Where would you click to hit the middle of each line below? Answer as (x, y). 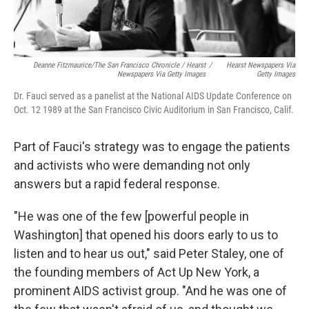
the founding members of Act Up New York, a (137, 272)
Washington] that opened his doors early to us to (146, 235)
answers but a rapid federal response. (117, 184)
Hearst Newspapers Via (261, 66)
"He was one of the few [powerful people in (131, 217)
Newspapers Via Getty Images (161, 74)
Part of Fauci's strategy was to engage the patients (152, 147)
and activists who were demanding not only (132, 166)
